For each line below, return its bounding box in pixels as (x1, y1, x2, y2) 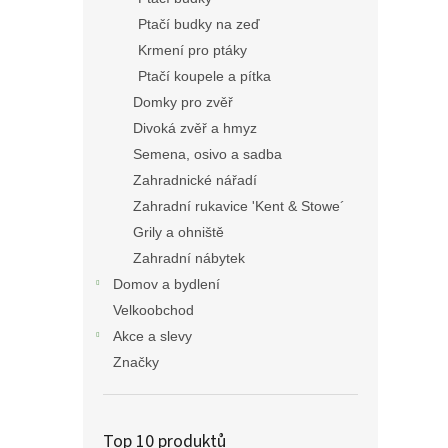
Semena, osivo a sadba (133, 146, 282, 162)
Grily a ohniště (133, 224, 224, 240)
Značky (113, 354, 159, 370)
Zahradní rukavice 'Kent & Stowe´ (133, 198, 345, 214)
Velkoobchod (113, 302, 194, 318)
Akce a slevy (113, 328, 192, 344)
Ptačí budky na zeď (138, 16, 260, 32)
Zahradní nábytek (133, 250, 245, 266)
